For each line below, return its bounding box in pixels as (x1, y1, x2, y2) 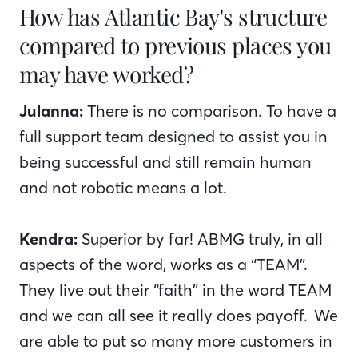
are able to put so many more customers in (19, 330, 332, 351)
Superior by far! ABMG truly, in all (78, 228, 323, 249)
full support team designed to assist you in (19, 125, 328, 146)
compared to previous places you (19, 30, 332, 60)
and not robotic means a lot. (19, 177, 227, 197)
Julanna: (19, 100, 83, 121)
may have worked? (19, 58, 194, 89)
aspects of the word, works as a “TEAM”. (19, 253, 310, 274)
